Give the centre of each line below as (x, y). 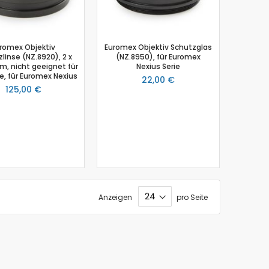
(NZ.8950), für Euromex (158, 56)
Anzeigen (115, 197)
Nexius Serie (158, 66)
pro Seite (192, 197)
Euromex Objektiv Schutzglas (158, 47)
